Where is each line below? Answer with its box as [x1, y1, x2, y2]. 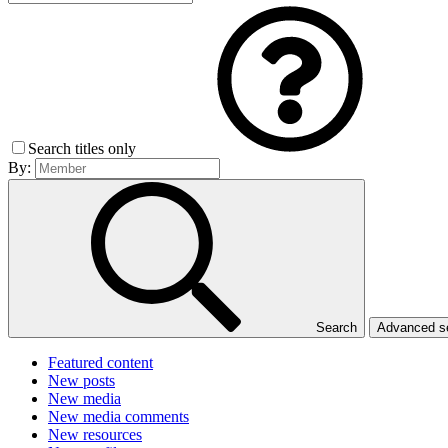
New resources [48, 426, 142, 444]
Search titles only [28, 140, 140, 158]
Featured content [48, 354, 153, 372]
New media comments [48, 408, 189, 426]
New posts [48, 372, 115, 390]
